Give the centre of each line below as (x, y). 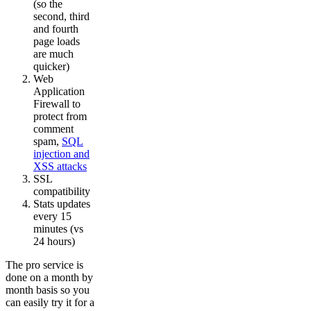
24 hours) (54, 241)
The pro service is (44, 264)
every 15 (52, 216)
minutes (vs (58, 228)
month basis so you (48, 289)
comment (53, 128)
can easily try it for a (50, 302)
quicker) (51, 66)
